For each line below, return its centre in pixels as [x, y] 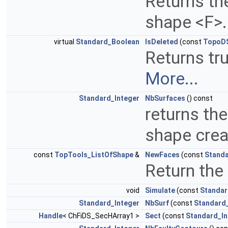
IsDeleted [162, 42]
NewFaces [162, 155]
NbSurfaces [165, 98]
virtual [65, 42]
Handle [51, 216]
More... [172, 79]
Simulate [160, 191]
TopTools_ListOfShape [94, 155]
